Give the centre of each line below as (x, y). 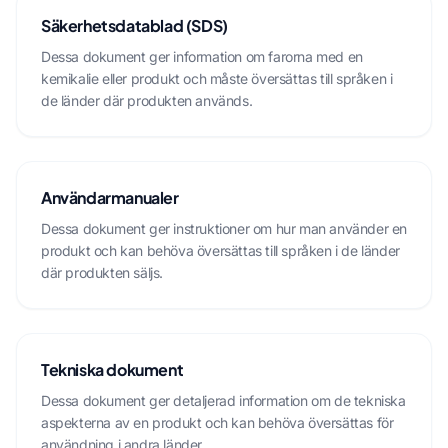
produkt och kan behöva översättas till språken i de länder (220, 250)
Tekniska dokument (112, 369)
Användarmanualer (110, 197)
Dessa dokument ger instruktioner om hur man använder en (224, 228)
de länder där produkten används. (147, 100)
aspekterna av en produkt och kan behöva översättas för (217, 422)
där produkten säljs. (102, 272)
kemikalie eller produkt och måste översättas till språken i (217, 78)
